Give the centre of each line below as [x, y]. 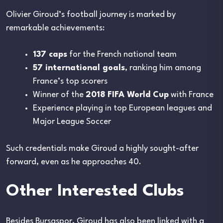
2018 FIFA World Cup [127, 95]
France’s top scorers [70, 81]
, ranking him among [163, 68]
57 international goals [79, 68]
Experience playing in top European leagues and [122, 108]
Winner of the [59, 95]
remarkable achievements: [55, 28]
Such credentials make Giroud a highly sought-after [102, 148]
